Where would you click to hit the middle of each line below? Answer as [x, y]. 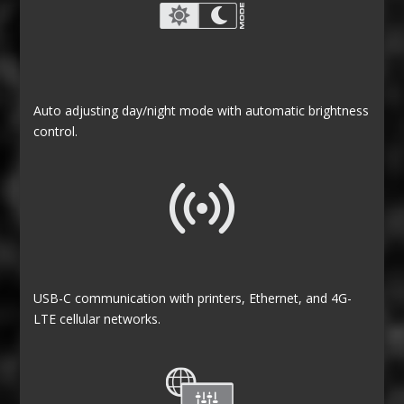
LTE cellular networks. [97, 319]
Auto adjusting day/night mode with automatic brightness [202, 111]
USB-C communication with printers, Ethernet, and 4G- [193, 298]
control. [56, 132]
